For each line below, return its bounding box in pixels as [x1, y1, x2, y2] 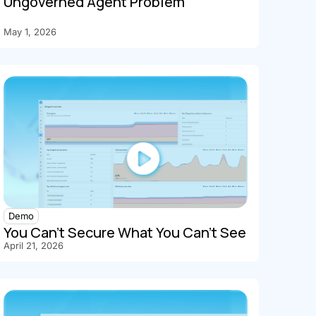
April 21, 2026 [4, 240, 64, 252]
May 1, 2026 [4, 26, 57, 37]
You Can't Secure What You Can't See [4, 223, 247, 243]
